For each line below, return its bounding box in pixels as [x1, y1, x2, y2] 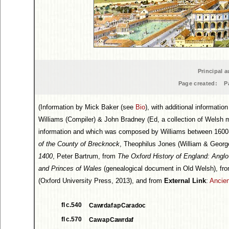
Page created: [178, 80, 217, 86]
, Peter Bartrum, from [53, 152, 118, 160]
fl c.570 [61, 216, 82, 223]
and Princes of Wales [38, 165, 102, 172]
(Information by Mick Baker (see [38, 103, 135, 111]
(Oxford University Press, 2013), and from [38, 177, 164, 185]
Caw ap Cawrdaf [89, 216, 134, 223]
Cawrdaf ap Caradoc [89, 202, 146, 209]
